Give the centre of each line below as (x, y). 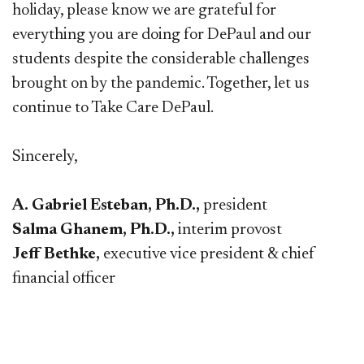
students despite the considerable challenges (161, 59)
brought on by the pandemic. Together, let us (161, 83)
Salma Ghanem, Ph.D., (95, 230)
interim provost (230, 230)
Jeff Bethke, (56, 254)
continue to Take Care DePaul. (113, 108)
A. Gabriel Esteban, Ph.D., (106, 205)
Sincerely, (45, 156)
